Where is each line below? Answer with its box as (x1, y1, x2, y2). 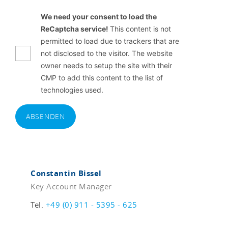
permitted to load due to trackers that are (41, 37, 179, 46)
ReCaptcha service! (41, 24, 110, 34)
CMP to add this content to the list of (41, 73, 163, 82)
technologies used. (41, 85, 103, 95)
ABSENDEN (26, 111, 65, 122)
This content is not (110, 24, 171, 34)
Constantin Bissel (31, 167, 102, 179)
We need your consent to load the (41, 12, 157, 21)
